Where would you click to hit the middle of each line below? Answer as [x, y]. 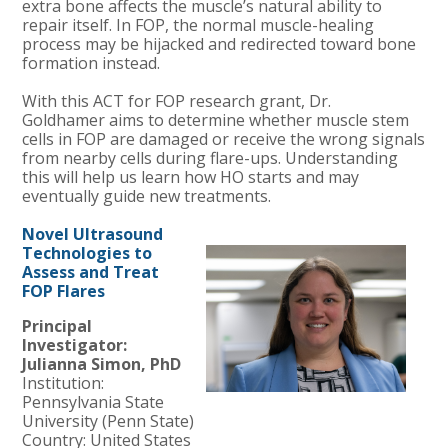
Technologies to [87, 252]
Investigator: [75, 344]
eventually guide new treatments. [147, 195]
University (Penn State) [108, 420]
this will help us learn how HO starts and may [191, 176]
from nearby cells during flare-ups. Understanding [210, 157]
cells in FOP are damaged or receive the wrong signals [224, 138]
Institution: [63, 382]
